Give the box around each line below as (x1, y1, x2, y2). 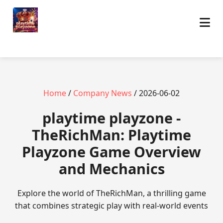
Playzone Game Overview (22, 142, 201, 161)
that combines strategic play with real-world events (15, 200, 208, 211)
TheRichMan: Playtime (32, 125, 191, 144)
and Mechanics (58, 159, 165, 178)
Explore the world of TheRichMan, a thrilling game (17, 188, 206, 199)
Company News (73, 88, 132, 99)
